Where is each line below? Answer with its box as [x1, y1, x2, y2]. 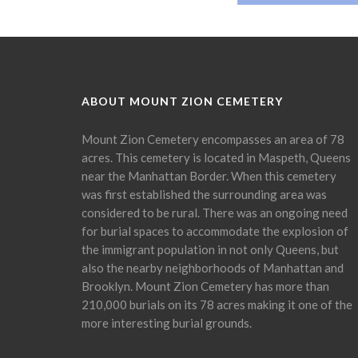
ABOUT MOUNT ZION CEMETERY [82, 94, 283, 108]
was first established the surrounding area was [82, 187, 327, 201]
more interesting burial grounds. [82, 316, 252, 330]
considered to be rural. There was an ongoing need [82, 205, 348, 220]
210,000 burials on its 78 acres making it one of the [82, 297, 352, 312]
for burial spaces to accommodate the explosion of [82, 224, 348, 238]
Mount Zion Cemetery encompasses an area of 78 [82, 132, 344, 146]
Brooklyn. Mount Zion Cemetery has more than [82, 279, 329, 293]
